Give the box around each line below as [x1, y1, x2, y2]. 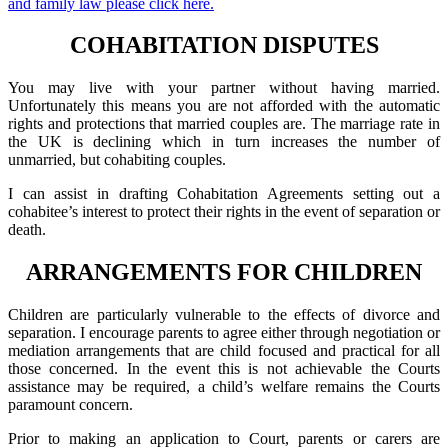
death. [8, 221, 46, 239]
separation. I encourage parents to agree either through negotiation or [8, 324, 440, 342]
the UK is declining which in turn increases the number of [8, 133, 440, 151]
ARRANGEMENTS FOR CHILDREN [26, 259, 422, 286]
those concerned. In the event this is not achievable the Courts [8, 360, 440, 378]
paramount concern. [8, 396, 133, 414]
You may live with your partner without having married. [8, 79, 440, 97]
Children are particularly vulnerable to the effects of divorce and [8, 306, 440, 324]
